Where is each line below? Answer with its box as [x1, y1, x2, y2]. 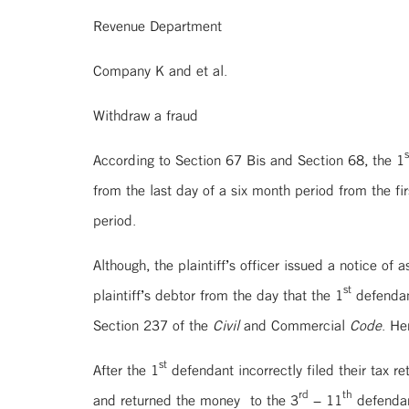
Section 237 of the [93, 312, 213, 338]
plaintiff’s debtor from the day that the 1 [93, 282, 343, 308]
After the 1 [93, 357, 159, 383]
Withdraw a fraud [93, 102, 198, 128]
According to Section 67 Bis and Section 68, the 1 [93, 147, 404, 173]
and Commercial [239, 312, 345, 338]
